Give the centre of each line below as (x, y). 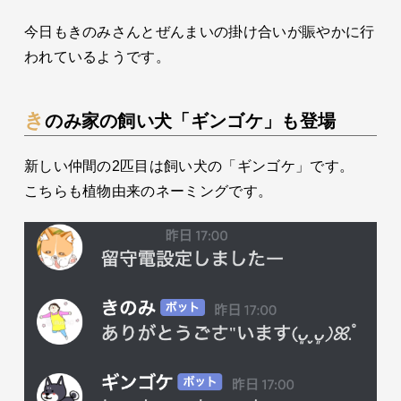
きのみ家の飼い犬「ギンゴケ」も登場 (191, 121)
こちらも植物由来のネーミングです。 (148, 192)
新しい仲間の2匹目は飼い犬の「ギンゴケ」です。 (189, 166)
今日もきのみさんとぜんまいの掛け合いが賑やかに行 (199, 32)
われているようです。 (97, 57)
